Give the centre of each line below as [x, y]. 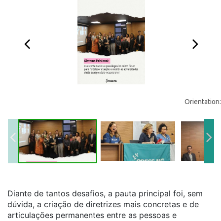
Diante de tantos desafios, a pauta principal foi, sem [105, 193]
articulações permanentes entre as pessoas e [92, 215]
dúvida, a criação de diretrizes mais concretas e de [103, 204]
